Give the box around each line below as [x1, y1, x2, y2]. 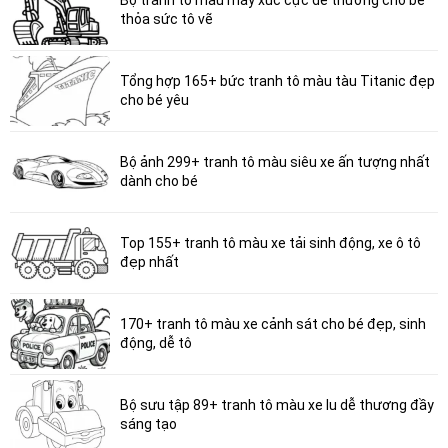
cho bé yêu [119, 91, 189, 108]
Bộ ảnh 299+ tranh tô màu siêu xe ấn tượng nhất [119, 153, 430, 170]
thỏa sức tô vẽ [119, 10, 213, 27]
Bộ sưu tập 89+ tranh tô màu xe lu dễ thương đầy [119, 396, 434, 413]
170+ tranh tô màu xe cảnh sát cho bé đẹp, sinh [119, 315, 426, 332]
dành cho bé [119, 172, 198, 189]
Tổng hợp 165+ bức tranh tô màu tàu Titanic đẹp [119, 72, 435, 89]
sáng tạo [119, 415, 177, 432]
